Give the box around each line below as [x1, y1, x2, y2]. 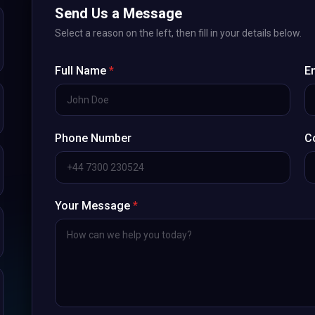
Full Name [55, 64, 110, 77]
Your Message [55, 199, 134, 212]
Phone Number [55, 131, 132, 145]
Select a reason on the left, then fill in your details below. [55, 27, 302, 39]
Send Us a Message [55, 5, 183, 22]
